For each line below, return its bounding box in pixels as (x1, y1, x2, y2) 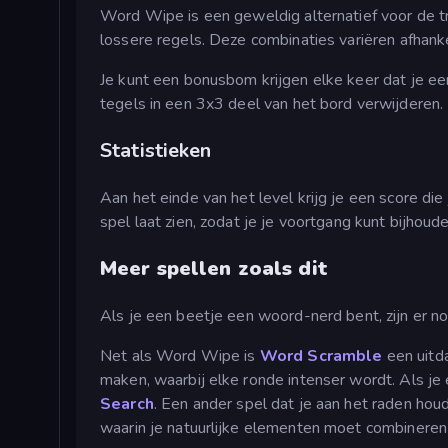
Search (100, 393, 154, 416)
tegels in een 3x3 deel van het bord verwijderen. (100, 93, 444, 116)
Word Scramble (259, 345, 383, 368)
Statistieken (100, 137, 212, 165)
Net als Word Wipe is (100, 345, 260, 368)
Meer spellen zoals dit (100, 255, 328, 283)
